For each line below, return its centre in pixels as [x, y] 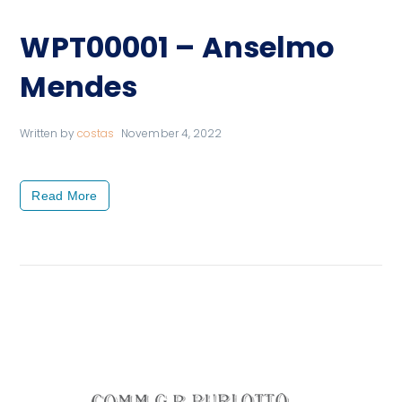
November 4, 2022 [172, 134]
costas [96, 134]
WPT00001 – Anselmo [178, 48]
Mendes [79, 87]
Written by [48, 134]
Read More [65, 196]
